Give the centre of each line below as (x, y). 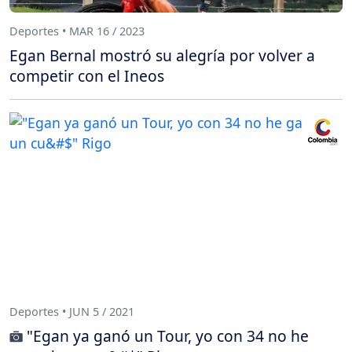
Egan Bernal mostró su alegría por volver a (162, 56)
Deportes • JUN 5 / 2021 (72, 311)
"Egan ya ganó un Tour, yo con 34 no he (168, 336)
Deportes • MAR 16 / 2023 (77, 31)
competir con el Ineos (87, 76)
